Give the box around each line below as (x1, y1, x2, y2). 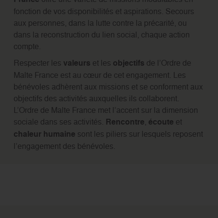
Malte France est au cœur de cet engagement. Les (13, 69, 186, 80)
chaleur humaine (13, 128, 75, 140)
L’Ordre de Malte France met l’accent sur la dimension (13, 104, 198, 115)
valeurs (63, 57, 91, 69)
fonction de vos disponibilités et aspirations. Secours (13, 5, 194, 17)
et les (90, 57, 113, 68)
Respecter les (13, 57, 63, 68)
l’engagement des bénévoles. (13, 140, 115, 151)
